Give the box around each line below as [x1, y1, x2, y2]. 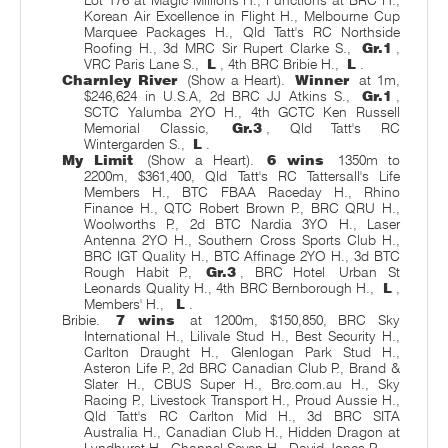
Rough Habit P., [84, 263, 203, 280]
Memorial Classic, [84, 119, 229, 136]
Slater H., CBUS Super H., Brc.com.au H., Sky [84, 375, 400, 392]
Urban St [339, 263, 400, 280]
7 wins [115, 311, 175, 328]
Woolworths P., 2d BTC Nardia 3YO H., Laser [84, 215, 400, 232]
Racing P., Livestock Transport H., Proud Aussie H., [84, 391, 400, 408]
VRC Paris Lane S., [84, 55, 204, 72]
